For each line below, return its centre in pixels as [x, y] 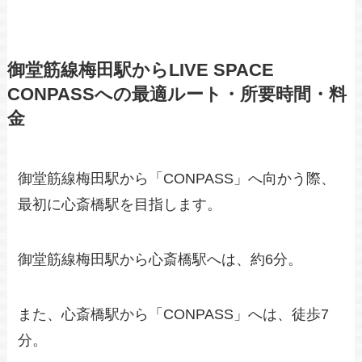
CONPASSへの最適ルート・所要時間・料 [177, 95]
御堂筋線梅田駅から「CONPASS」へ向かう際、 [177, 179]
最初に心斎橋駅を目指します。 [120, 205]
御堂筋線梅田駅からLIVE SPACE [140, 71]
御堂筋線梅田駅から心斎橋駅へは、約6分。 [160, 260]
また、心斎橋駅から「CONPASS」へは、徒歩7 [174, 314]
